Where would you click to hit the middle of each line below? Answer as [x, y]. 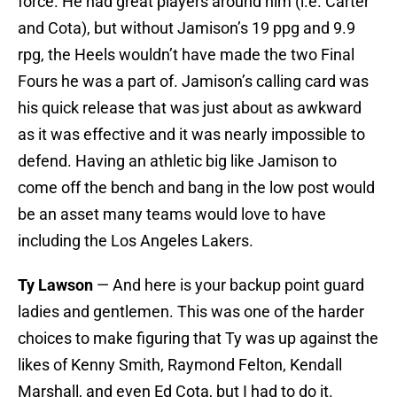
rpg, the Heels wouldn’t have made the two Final [186, 55]
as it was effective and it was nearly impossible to [191, 135]
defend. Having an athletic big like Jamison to [177, 161]
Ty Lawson [55, 285]
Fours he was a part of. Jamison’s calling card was [193, 82]
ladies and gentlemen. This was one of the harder [191, 312]
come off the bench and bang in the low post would [196, 188]
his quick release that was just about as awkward [190, 108]
